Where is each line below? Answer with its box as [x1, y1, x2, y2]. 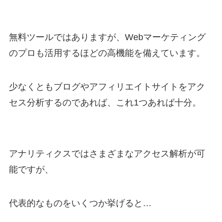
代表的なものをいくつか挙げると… [8, 198, 152, 209]
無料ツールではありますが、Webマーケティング [8, 32, 206, 42]
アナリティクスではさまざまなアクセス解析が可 [8, 149, 205, 159]
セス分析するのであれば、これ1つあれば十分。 [8, 97, 201, 108]
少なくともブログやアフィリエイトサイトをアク [8, 81, 205, 92]
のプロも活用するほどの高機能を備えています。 [8, 48, 205, 58]
